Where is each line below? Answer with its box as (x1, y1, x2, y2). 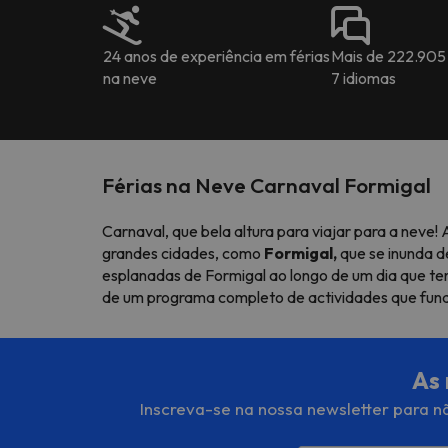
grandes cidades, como (102, 242, 264, 263)
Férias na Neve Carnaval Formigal (102, 171, 431, 198)
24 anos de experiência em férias (103, 45, 330, 66)
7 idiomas (330, 67, 396, 88)
